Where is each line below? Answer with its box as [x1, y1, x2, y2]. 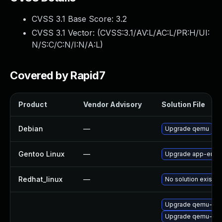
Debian [18, 124, 43, 133]
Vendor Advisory [83, 100, 142, 109]
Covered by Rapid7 [10, 69, 106, 82]
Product [18, 100, 47, 109]
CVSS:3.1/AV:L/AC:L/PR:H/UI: [100, 28, 210, 38]
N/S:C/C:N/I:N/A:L [32, 40, 100, 50]
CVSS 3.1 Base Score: [32, 14, 116, 24]
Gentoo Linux [18, 150, 64, 158]
